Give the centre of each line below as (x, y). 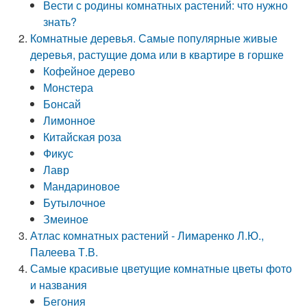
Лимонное (70, 120)
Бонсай (62, 104)
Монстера (69, 87)
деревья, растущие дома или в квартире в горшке (157, 54)
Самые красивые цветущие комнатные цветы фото (161, 268)
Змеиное (66, 219)
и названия (59, 285)
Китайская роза (83, 137)
